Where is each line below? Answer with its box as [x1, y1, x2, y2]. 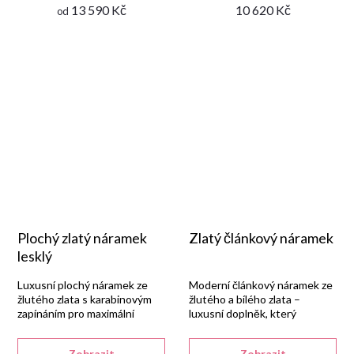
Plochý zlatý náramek [17, 229, 147, 247]
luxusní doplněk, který [189, 307, 296, 320]
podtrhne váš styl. [189, 321, 277, 334]
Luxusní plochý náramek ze [17, 278, 148, 292]
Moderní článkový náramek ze [189, 278, 333, 292]
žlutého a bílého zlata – [189, 292, 300, 306]
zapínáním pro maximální [17, 307, 134, 320]
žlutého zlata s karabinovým [17, 292, 152, 306]
